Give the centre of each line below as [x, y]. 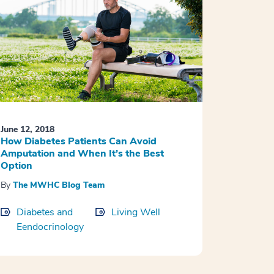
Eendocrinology [50, 227]
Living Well [135, 213]
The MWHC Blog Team [58, 185]
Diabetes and [44, 213]
